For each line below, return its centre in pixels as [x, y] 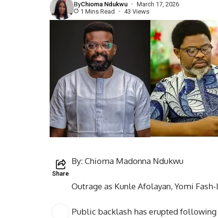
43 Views [136, 11]
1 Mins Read [98, 11]
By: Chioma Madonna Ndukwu [127, 161]
